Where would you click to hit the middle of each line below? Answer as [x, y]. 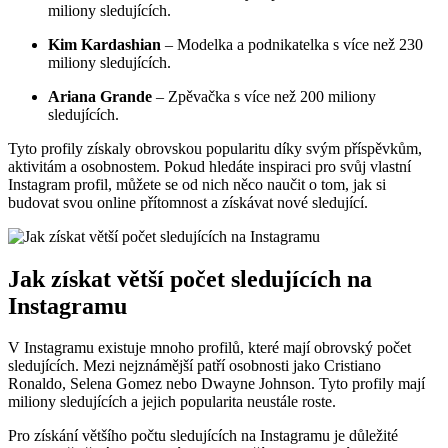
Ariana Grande [100, 96]
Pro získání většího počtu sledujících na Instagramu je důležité [203, 436]
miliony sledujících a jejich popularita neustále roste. [172, 402]
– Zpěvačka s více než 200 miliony [264, 96]
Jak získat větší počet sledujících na [190, 278]
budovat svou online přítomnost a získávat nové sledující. [188, 202]
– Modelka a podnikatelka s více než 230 [292, 44]
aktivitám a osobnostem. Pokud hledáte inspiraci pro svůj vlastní [209, 166]
